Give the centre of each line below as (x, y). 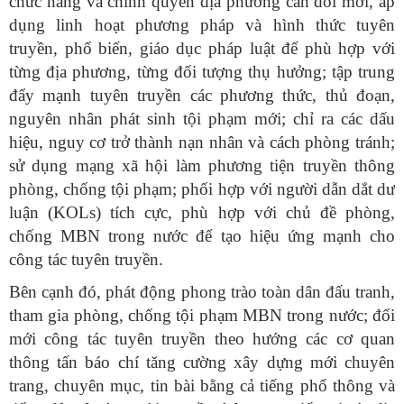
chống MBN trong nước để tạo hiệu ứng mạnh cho (202, 236)
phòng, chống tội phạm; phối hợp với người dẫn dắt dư (202, 189)
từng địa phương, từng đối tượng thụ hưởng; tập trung (202, 72)
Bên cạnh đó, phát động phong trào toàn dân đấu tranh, (202, 292)
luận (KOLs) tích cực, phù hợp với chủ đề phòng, (202, 213)
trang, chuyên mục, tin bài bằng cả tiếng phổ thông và (202, 386)
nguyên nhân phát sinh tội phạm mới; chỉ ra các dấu (202, 119)
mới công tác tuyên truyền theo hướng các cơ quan (202, 339)
